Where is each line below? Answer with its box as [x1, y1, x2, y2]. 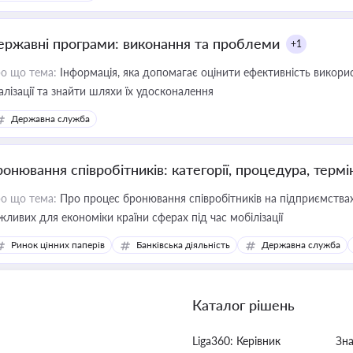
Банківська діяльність [136, 239, 230, 251]
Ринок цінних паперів [11, 239, 105, 251]
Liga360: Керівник [192, 334, 281, 347]
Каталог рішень [192, 296, 295, 314]
